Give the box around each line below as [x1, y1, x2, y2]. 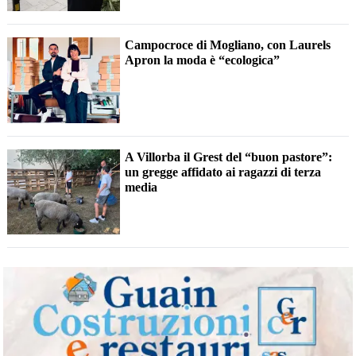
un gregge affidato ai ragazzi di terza [125, 164, 322, 179]
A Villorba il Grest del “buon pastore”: [125, 149, 333, 164]
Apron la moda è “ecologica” [125, 53, 281, 68]
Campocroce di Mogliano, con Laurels [125, 38, 331, 52]
